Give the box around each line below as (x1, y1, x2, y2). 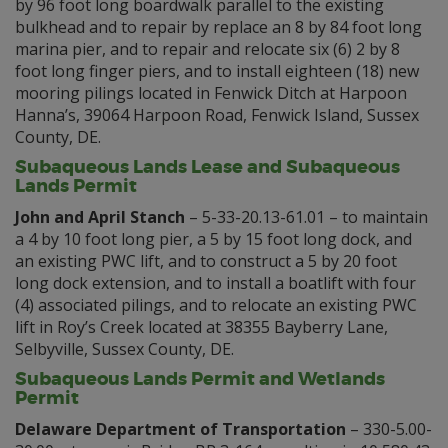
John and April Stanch (15, 206, 185, 228)
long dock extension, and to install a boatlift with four (15, 272, 416, 294)
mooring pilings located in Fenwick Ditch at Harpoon (15, 82, 407, 104)
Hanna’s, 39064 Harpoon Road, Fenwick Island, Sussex (15, 104, 419, 126)
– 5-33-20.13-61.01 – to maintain (185, 206, 428, 228)
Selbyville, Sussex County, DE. (15, 338, 234, 360)
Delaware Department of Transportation (15, 418, 346, 440)
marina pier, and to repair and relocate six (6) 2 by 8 (15, 38, 400, 60)
